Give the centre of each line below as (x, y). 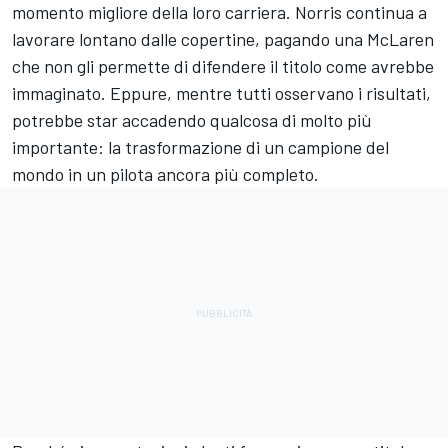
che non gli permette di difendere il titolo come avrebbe (223, 66)
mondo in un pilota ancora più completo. (165, 174)
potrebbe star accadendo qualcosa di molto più (192, 120)
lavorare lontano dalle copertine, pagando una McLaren (223, 39)
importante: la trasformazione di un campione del (200, 147)
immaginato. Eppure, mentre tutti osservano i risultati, (221, 93)
